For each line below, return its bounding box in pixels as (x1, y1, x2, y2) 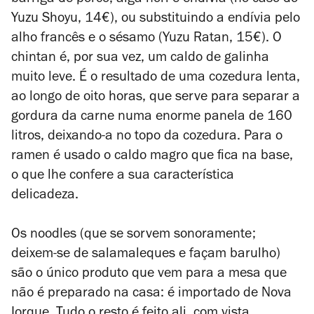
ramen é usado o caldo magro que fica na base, (11, 150, 293, 164)
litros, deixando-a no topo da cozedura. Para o (11, 130, 282, 144)
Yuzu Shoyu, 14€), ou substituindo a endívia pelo (11, 13, 300, 27)
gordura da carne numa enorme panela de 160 (11, 111, 292, 125)
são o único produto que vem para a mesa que (11, 268, 287, 282)
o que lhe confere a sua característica (11, 170, 234, 184)
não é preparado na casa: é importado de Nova (11, 287, 292, 301)
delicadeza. (11, 189, 78, 203)
